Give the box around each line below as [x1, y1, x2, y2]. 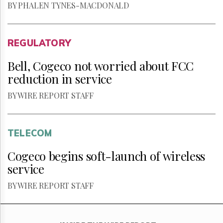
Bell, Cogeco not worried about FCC [7, 58, 194, 74]
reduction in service [7, 71, 112, 87]
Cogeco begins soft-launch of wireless [7, 148, 206, 164]
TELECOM [7, 127, 52, 139]
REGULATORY [7, 37, 71, 49]
